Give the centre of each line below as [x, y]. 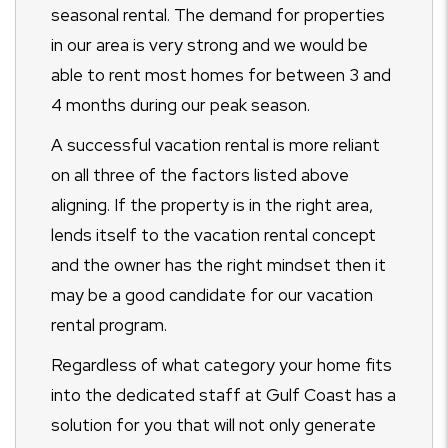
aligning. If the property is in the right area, [212, 205]
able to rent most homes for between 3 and [221, 75]
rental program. [109, 325]
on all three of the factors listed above [200, 175]
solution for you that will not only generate [213, 425]
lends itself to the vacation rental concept [213, 235]
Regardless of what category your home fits [221, 365]
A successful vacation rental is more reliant [215, 145]
